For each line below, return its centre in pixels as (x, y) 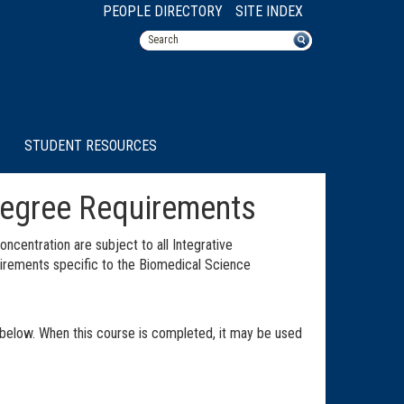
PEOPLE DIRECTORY (163, 11)
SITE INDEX (269, 11)
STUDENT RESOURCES (90, 145)
